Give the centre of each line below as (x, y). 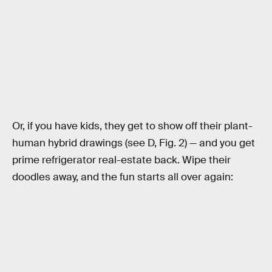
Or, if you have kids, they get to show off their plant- (132, 126)
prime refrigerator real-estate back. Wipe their (121, 160)
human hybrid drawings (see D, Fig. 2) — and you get (134, 143)
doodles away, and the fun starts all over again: (124, 177)
